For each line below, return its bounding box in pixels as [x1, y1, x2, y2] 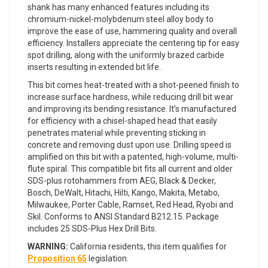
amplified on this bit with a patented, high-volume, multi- [28, 152, 239, 162]
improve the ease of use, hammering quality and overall [28, 26, 237, 36]
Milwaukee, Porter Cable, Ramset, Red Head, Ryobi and [28, 200, 233, 210]
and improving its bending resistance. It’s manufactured [28, 104, 236, 114]
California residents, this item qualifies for [68, 242, 227, 252]
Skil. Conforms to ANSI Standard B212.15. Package [28, 212, 219, 222]
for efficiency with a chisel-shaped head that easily [28, 116, 217, 126]
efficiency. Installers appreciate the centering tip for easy [28, 38, 239, 48]
